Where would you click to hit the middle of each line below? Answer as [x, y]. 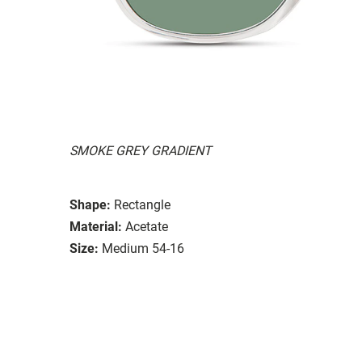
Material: [96, 226]
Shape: [90, 204]
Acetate [147, 226]
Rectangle [142, 204]
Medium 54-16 [143, 248]
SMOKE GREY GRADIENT [141, 150]
